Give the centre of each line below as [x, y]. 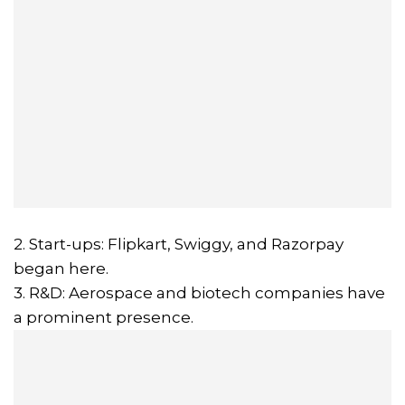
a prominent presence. [104, 317]
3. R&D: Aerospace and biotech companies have [199, 292]
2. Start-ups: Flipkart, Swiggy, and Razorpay [179, 244]
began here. [61, 268]
